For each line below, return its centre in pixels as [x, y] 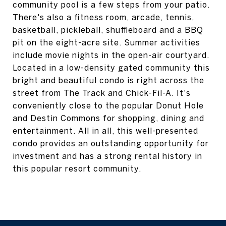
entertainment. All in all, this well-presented [105, 131]
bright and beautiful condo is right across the [108, 80]
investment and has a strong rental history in [107, 156]
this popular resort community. [77, 168]
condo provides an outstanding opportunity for [111, 143]
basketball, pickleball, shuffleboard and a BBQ [108, 30]
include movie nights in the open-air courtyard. [111, 55]
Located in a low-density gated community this [111, 68]
